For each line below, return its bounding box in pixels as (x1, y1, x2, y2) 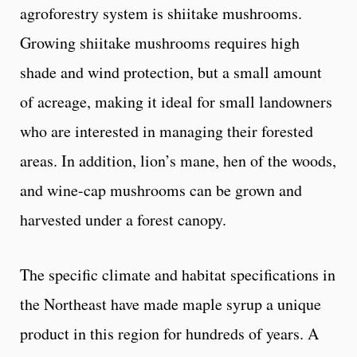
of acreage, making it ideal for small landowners (20, 90, 332, 112)
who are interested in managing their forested (20, 120, 313, 142)
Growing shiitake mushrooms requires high (20, 31, 300, 53)
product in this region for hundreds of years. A (20, 322, 319, 344)
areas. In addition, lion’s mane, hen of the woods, (20, 149, 336, 171)
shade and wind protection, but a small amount (20, 61, 322, 83)
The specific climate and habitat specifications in (20, 263, 335, 285)
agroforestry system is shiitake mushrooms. (20, 2, 302, 24)
